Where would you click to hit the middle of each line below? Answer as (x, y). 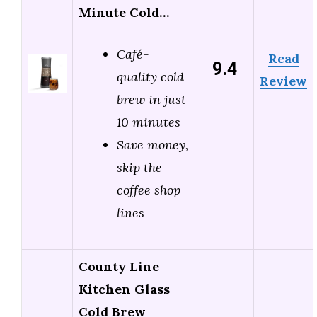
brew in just (151, 100)
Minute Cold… (124, 13)
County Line (119, 267)
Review (283, 81)
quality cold (150, 77)
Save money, (152, 145)
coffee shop (149, 190)
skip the (139, 168)
